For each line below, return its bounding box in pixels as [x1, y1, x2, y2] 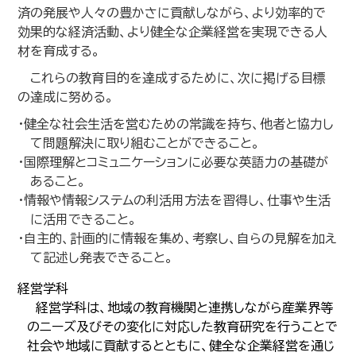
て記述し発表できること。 [30, 251, 174, 264]
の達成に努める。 [17, 91, 114, 103]
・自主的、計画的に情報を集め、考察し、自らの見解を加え [17, 232, 338, 245]
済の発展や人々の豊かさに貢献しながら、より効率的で [17, 6, 327, 19]
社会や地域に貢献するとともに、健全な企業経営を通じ [27, 339, 336, 352]
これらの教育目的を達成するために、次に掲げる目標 [17, 72, 327, 84]
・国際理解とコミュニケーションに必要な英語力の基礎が [17, 156, 329, 168]
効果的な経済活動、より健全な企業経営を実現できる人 [17, 25, 328, 38]
